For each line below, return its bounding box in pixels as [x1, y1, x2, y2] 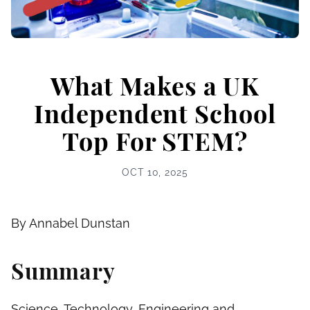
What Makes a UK [50, 69, 260, 102]
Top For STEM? [62, 124, 248, 158]
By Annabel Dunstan [11, 216, 130, 231]
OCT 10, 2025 [122, 167, 188, 179]
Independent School [34, 96, 276, 130]
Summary [11, 255, 116, 286]
